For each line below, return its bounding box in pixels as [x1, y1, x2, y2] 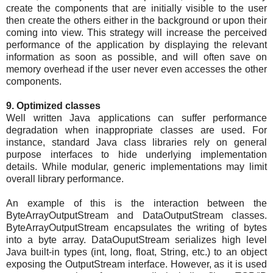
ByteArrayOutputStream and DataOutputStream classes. [6, 210, 267, 221]
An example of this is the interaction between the [6, 198, 267, 209]
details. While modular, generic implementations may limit [6, 161, 267, 172]
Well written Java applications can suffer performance [6, 113, 267, 124]
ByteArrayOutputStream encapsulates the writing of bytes [6, 222, 267, 233]
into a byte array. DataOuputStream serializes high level [6, 235, 267, 246]
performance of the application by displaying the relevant [6, 40, 267, 51]
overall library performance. [6, 174, 124, 185]
